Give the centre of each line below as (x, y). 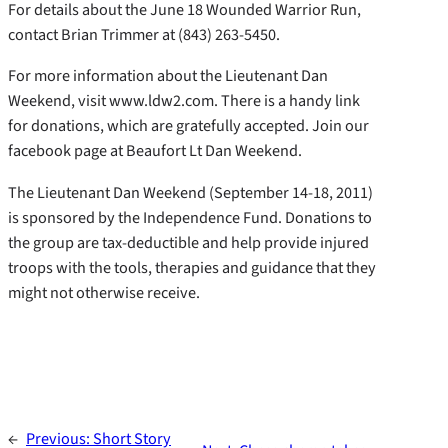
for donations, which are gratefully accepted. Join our (188, 126)
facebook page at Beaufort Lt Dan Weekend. (155, 151)
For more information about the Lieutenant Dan (168, 76)
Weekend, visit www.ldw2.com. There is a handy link (184, 101)
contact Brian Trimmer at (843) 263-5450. (144, 35)
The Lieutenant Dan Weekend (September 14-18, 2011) (190, 192)
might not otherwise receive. (104, 292)
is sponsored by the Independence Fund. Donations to (190, 217)
